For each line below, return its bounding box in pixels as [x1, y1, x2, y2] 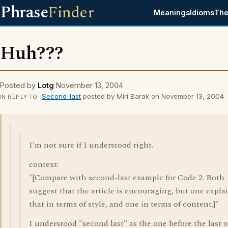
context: [29, 158, 59, 170]
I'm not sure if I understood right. [29, 139, 153, 151]
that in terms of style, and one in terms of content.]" [29, 198, 219, 210]
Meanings [154, 8, 190, 17]
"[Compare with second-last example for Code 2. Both [29, 172, 224, 184]
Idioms [190, 8, 215, 17]
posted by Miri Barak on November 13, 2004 [80, 92, 224, 100]
